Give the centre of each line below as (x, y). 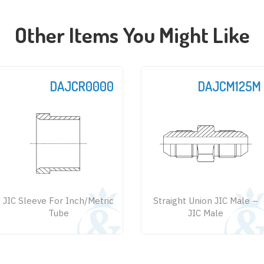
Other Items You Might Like (132, 34)
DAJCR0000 (82, 86)
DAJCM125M (230, 86)
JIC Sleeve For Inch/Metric (58, 200)
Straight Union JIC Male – (206, 200)
